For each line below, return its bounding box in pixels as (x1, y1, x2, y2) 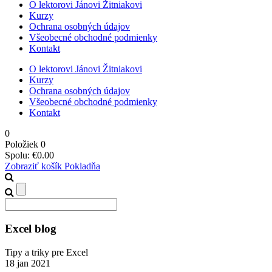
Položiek (5, 139, 41, 150)
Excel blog (5, 222, 56, 236)
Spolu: (5, 150, 32, 161)
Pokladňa (64, 161, 100, 172)
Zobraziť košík (5, 161, 64, 172)
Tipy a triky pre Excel (5, 246, 88, 257)
